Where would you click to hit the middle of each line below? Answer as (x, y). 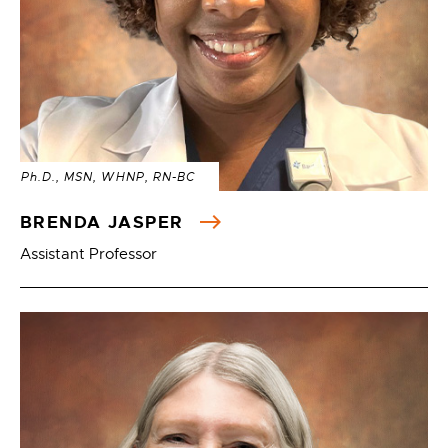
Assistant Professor (88, 254)
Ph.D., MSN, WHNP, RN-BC (108, 177)
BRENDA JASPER (105, 222)
